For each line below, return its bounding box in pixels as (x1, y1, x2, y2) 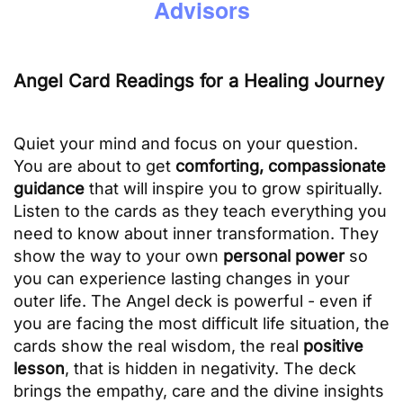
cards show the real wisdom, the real (13, 336, 303, 355)
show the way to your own (13, 246, 223, 265)
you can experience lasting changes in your (13, 268, 350, 288)
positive (303, 336, 363, 355)
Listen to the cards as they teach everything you (13, 201, 387, 220)
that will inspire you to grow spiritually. (85, 178, 382, 198)
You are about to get (13, 156, 175, 175)
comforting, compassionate (175, 156, 386, 175)
